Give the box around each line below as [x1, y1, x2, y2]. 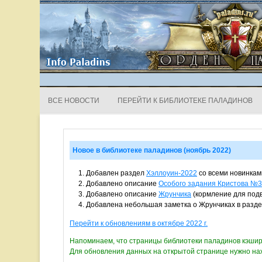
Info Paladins [8, 13, 132, 36]
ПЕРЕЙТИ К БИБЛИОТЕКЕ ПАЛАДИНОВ [118, 96, 253, 105]
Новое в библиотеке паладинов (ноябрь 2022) [73, 146, 231, 154]
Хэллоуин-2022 [146, 169, 197, 177]
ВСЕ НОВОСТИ [48, 96, 99, 105]
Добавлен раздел [86, 169, 146, 177]
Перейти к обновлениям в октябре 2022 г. [70, 219, 208, 227]
